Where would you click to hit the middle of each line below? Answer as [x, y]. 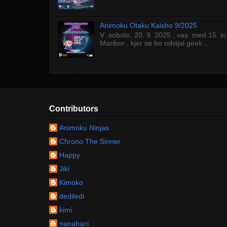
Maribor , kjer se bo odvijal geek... [154, 43]
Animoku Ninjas [84, 127]
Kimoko [71, 182]
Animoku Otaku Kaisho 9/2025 [148, 25]
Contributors [74, 108]
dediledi [72, 196]
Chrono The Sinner [90, 141]
